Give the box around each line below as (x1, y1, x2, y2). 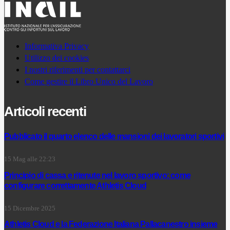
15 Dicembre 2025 (4, 204, 55, 212)
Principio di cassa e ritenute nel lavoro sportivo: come (4, 170, 191, 180)
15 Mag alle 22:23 (4, 156, 55, 163)
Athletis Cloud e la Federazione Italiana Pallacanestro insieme (4, 219, 218, 228)
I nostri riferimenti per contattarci (25, 65, 130, 74)
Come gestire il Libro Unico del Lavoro (25, 77, 153, 86)
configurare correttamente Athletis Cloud (4, 181, 146, 190)
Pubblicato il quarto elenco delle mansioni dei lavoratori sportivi (4, 132, 224, 141)
